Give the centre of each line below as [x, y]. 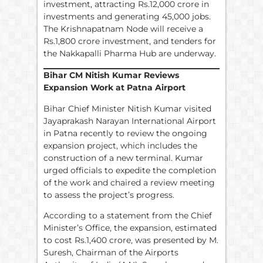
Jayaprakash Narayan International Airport [130, 121]
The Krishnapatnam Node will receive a [123, 28]
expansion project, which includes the [120, 145]
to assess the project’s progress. [109, 195]
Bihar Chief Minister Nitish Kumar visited [127, 108]
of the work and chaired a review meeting [129, 182]
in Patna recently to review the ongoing [125, 133]
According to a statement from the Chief [128, 216]
